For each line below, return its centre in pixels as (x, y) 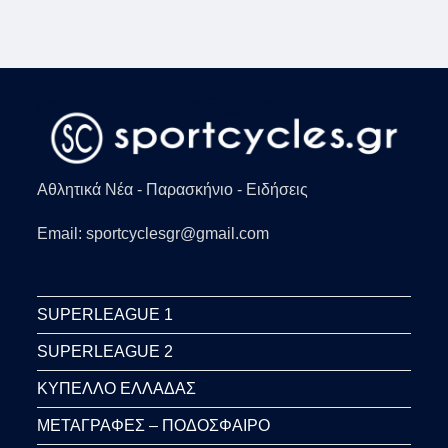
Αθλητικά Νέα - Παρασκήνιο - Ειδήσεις (173, 190)
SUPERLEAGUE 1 (105, 315)
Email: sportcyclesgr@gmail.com (153, 234)
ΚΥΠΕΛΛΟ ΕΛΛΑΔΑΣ (117, 389)
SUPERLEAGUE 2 (105, 352)
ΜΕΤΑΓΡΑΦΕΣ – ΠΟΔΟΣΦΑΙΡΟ (154, 426)
